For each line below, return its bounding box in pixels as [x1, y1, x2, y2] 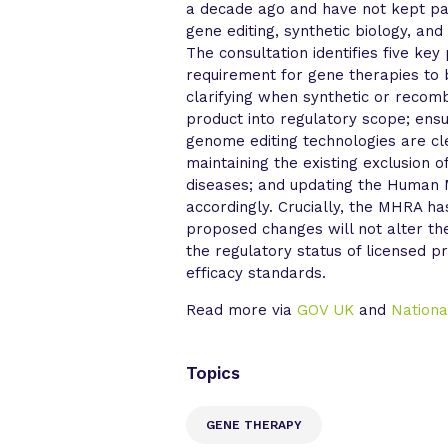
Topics [186, 362, 241, 383]
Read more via [186, 300, 298, 319]
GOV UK [297, 300, 355, 319]
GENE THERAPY [206, 417, 303, 432]
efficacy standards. [186, 263, 327, 282]
